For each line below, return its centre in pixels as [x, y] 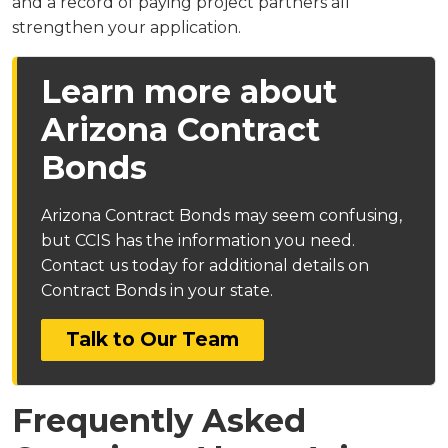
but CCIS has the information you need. [198, 240]
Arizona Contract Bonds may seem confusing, [221, 215]
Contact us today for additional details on [205, 265]
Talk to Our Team [152, 339]
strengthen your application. [126, 27]
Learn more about [189, 91]
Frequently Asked [159, 420]
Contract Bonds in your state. [157, 290]
